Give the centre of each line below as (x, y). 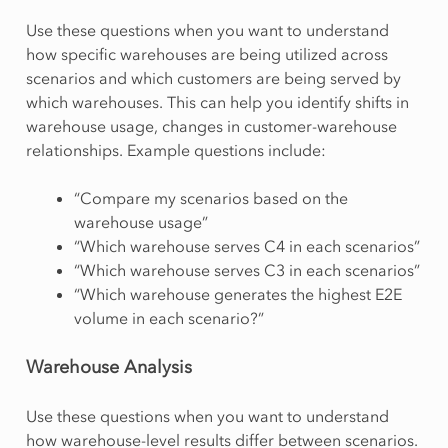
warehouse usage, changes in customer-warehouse (211, 125)
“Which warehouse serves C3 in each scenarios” (246, 269)
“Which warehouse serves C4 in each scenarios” (246, 245)
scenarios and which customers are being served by (213, 77)
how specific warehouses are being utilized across (206, 53)
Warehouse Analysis (108, 366)
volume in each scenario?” (168, 317)
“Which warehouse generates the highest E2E (237, 293)
